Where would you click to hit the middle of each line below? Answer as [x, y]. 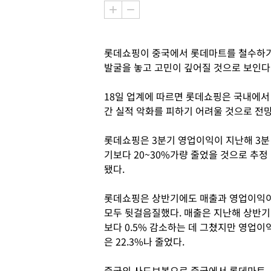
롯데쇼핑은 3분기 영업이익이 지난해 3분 [187, 140]
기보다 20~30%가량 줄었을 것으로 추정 [186, 154]
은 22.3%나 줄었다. [144, 241]
